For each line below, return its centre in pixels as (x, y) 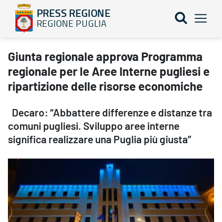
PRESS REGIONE (74, 13)
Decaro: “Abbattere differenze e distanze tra (110, 113)
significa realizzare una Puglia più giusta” (100, 140)
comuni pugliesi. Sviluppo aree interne (94, 126)
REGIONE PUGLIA (72, 23)
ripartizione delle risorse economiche (105, 87)
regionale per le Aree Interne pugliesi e (109, 72)
